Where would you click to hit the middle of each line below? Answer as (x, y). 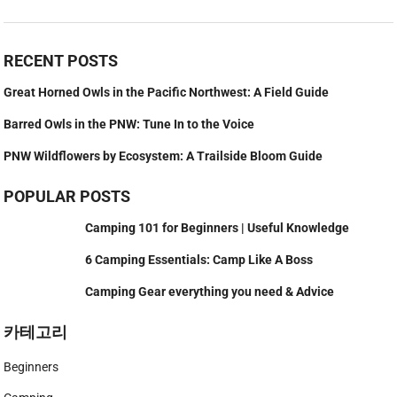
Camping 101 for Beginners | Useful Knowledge (218, 228)
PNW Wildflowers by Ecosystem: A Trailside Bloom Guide (163, 156)
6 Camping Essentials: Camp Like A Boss (199, 260)
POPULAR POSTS (67, 197)
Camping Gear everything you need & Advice (210, 292)
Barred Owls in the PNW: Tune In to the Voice (129, 125)
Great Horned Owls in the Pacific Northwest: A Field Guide (167, 93)
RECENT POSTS (61, 61)
